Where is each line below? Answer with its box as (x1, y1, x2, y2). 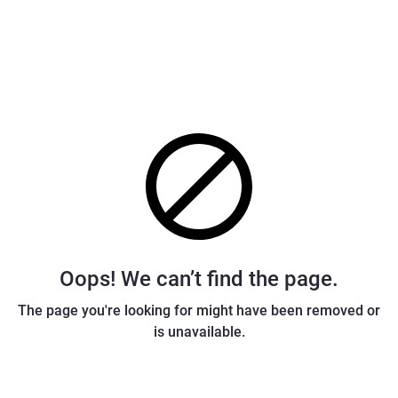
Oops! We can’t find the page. (60, 267, 338, 291)
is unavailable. (153, 323, 245, 340)
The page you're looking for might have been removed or (18, 302, 380, 319)
